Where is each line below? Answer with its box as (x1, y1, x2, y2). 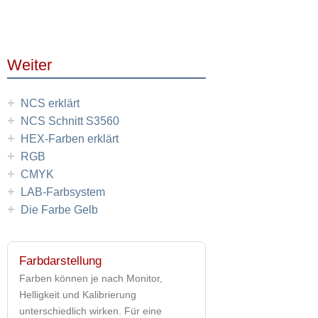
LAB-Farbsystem (21, 185, 105, 198)
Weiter (7, 55, 52, 74)
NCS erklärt (21, 97, 79, 109)
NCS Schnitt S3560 (21, 114, 119, 127)
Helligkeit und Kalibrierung (19, 288, 136, 300)
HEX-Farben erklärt (21, 132, 119, 145)
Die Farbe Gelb (21, 203, 98, 216)
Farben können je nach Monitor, (19, 272, 163, 284)
